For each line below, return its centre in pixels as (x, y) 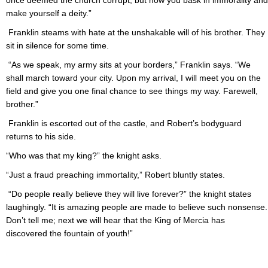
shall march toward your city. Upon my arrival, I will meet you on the (133, 78)
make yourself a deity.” (50, 13)
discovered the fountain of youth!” (71, 234)
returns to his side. (41, 137)
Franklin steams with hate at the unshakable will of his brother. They (135, 33)
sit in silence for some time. (57, 46)
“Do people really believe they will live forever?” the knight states (129, 194)
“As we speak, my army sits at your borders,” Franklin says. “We (128, 65)
